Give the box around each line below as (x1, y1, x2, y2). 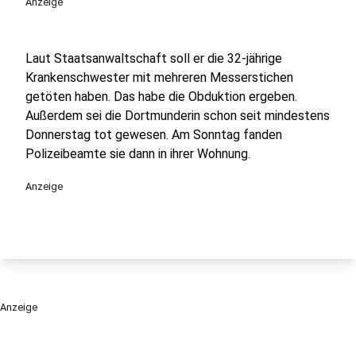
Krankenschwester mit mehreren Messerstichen (25, 70, 293, 85)
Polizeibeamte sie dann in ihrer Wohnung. (25, 146, 250, 161)
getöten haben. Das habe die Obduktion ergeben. (25, 89, 297, 104)
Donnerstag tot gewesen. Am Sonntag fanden (25, 127, 282, 142)
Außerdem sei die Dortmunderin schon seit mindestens (25, 108, 330, 123)
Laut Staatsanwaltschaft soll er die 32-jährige (25, 51, 282, 66)
